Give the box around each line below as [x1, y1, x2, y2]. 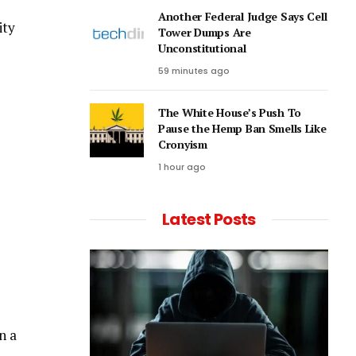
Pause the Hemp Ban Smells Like [158, 121, 327, 137]
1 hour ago [158, 161, 206, 174]
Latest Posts [162, 208, 256, 231]
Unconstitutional [158, 41, 246, 56]
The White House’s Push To [158, 105, 302, 121]
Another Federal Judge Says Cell [158, 9, 327, 25]
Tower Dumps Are [158, 25, 251, 41]
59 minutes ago [158, 64, 230, 78]
